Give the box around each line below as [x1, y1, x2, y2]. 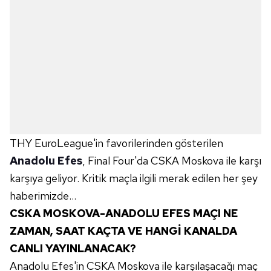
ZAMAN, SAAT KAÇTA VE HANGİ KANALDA [10, 224, 237, 238]
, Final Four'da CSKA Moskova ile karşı [82, 154, 261, 168]
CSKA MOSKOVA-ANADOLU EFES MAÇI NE [10, 206, 238, 220]
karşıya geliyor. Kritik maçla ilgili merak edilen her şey [10, 171, 258, 185]
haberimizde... [10, 189, 76, 203]
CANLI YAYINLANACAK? [10, 241, 136, 255]
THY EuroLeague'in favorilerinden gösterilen [10, 136, 223, 150]
